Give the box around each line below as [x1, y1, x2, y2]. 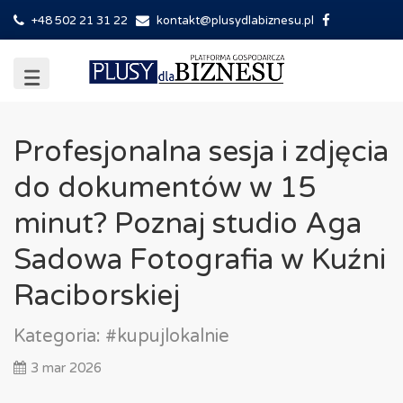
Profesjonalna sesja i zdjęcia [13, 135, 389, 169]
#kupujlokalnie [105, 326, 229, 347]
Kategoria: [13, 326, 105, 347]
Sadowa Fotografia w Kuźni [13, 243, 386, 277]
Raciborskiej [13, 279, 180, 313]
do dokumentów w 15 [13, 171, 316, 205]
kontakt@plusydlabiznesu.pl [157, 13, 314, 28]
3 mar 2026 [31, 360, 102, 376]
